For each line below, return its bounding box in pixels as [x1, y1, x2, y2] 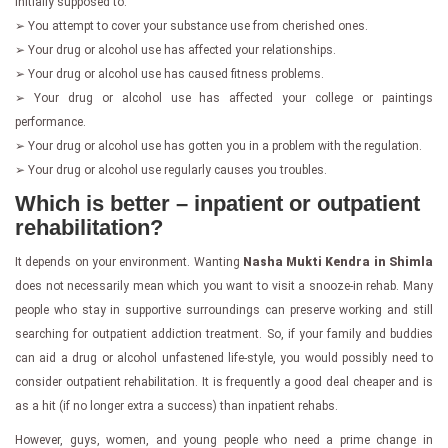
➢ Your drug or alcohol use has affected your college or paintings [15, 90, 433, 105]
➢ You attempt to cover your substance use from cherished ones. [15, 18, 368, 33]
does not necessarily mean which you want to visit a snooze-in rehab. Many [15, 278, 433, 293]
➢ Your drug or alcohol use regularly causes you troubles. [15, 162, 327, 177]
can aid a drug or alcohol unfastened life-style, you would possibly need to [15, 350, 433, 365]
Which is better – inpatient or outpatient [15, 190, 420, 216]
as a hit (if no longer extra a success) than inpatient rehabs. [15, 398, 338, 413]
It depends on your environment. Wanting [15, 254, 243, 269]
